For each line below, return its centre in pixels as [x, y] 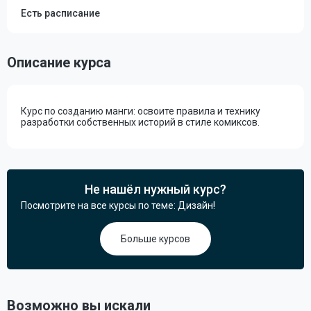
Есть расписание [60, 13]
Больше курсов [155, 239]
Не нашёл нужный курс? [155, 189]
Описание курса [59, 62]
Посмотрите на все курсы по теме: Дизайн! [118, 205]
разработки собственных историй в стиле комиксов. [140, 122]
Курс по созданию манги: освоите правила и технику [141, 111]
